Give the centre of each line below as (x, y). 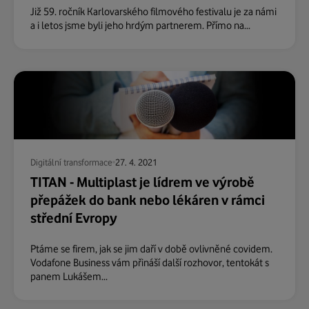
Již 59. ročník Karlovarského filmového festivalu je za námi (153, 11)
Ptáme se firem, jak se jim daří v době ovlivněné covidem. (151, 249)
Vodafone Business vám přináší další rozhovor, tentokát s (150, 262)
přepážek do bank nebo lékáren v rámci (148, 200)
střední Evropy (74, 218)
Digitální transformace (71, 162)
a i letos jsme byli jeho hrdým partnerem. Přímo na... (140, 25)
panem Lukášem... (69, 276)
